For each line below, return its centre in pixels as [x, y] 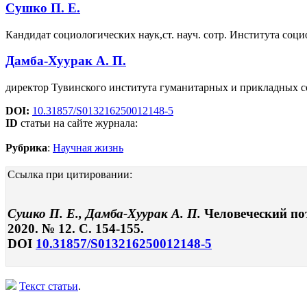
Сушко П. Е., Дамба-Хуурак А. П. [106, 213]
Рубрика [26, 148]
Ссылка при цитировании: [70, 175]
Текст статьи [49, 286]
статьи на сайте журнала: [78, 123]
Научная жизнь [88, 148]
